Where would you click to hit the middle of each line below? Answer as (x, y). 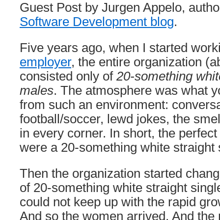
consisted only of (68, 76)
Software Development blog (97, 22)
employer (45, 62)
